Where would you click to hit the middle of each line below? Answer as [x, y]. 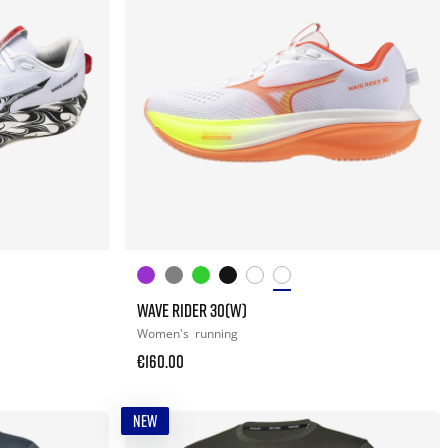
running [217, 333]
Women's [165, 333]
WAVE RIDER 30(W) [192, 309]
